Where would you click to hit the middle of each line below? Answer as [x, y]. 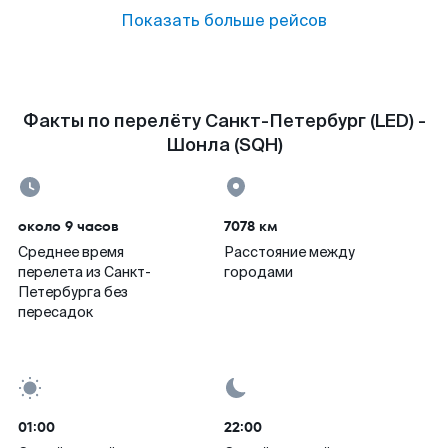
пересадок [55, 312]
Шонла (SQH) [224, 145]
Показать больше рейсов [224, 20]
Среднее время [71, 252]
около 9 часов [68, 226]
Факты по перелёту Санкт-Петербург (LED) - [224, 121]
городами [258, 272]
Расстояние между [289, 252]
